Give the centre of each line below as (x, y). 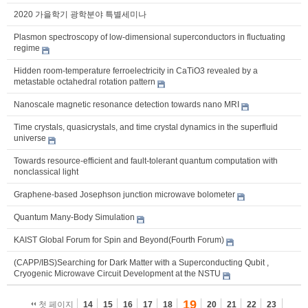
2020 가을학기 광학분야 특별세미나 (80, 15)
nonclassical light (46, 172)
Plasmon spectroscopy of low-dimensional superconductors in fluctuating (150, 37)
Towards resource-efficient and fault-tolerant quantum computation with (146, 161)
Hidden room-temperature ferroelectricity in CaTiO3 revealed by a (136, 71)
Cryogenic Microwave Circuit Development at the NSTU (117, 274)
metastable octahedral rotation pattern (85, 82)
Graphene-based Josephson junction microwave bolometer (124, 195)
